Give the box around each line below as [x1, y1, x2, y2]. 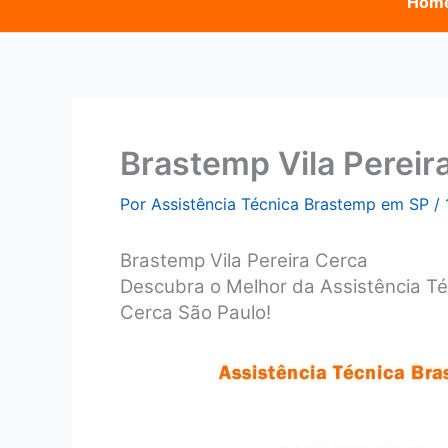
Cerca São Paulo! [120, 300, 271, 324]
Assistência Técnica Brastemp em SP [151, 193, 434, 214]
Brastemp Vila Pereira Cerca [120, 248, 368, 272]
